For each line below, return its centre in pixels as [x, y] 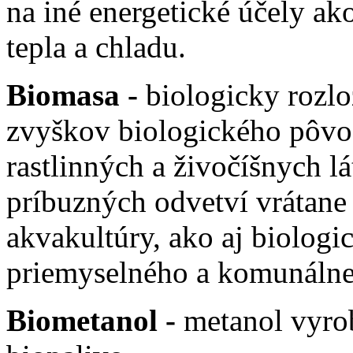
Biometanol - [95, 320]
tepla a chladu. [96, 46]
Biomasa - [72, 95]
